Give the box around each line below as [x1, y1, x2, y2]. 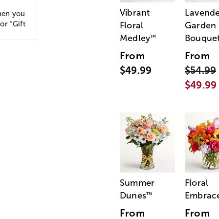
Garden [185, 21, 217, 31]
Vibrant [120, 8, 150, 18]
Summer [120, 178, 155, 188]
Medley [120, 33, 151, 44]
